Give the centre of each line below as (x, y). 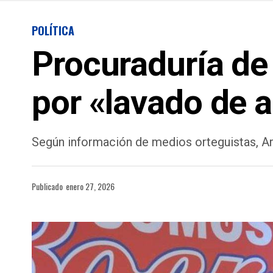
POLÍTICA (53, 30)
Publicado (47, 186)
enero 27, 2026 (90, 186)
